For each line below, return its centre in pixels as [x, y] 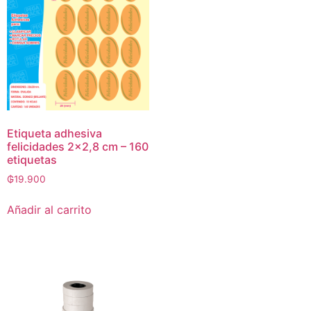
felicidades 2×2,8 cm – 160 [78, 146]
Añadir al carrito [49, 210]
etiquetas [32, 159]
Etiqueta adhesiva [54, 133]
